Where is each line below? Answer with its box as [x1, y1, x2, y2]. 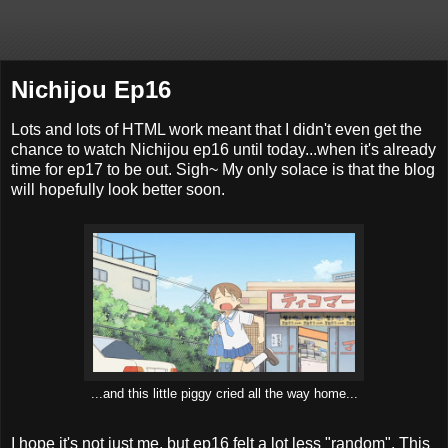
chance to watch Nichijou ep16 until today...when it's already [11, 140, 436, 158]
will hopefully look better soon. [11, 180, 225, 198]
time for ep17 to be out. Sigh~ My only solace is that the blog [11, 160, 435, 178]
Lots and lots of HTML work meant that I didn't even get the [11, 120, 422, 138]
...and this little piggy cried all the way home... [90, 386, 358, 401]
